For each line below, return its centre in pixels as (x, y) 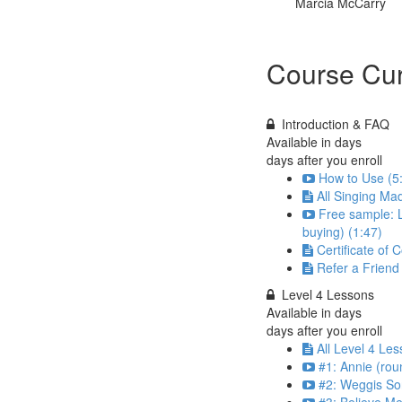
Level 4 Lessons (328, 294)
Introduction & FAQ (336, 124)
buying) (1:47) (342, 232)
